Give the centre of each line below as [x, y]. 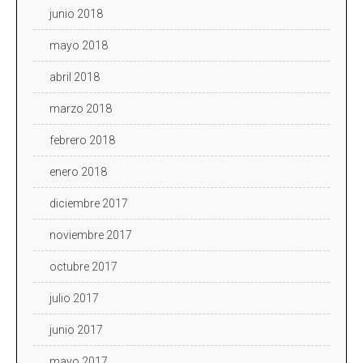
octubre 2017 [83, 266]
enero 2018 [78, 171]
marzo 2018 [81, 108]
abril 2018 [75, 77]
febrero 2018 [82, 140]
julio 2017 [74, 298]
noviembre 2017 [91, 235]
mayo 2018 [79, 45]
